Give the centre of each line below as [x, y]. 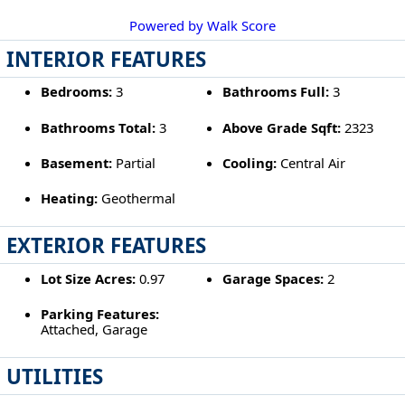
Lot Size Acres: [88, 278]
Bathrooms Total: [98, 127]
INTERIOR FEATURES [107, 59]
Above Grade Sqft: [282, 127]
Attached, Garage [94, 329]
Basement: [76, 162]
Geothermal [136, 198]
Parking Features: [99, 313]
